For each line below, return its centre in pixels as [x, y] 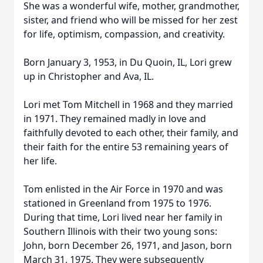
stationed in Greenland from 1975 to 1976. [117, 203]
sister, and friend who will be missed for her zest [131, 20]
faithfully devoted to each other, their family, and [131, 133]
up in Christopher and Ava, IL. [89, 76]
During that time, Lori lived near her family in [123, 217]
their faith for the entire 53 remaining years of [126, 147]
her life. [40, 161]
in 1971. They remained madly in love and [115, 119]
